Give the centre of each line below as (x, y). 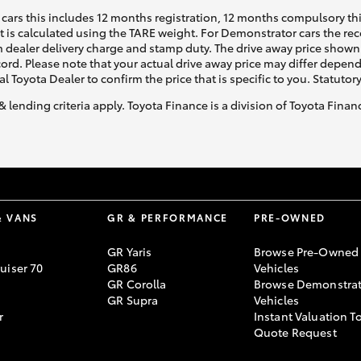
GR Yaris (130, 252)
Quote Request (295, 332)
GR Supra (133, 300)
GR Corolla (137, 284)
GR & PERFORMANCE (168, 218)
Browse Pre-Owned (306, 252)
